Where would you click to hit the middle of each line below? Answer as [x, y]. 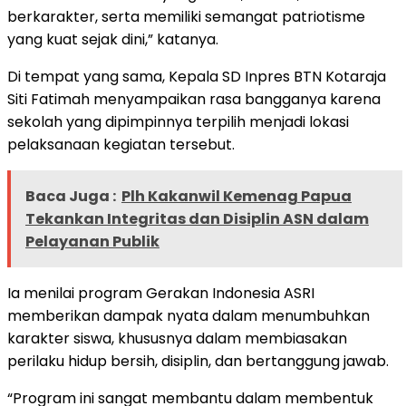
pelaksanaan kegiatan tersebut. [121, 144]
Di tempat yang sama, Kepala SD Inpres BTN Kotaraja [197, 76]
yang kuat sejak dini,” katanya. [113, 39]
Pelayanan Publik [92, 241]
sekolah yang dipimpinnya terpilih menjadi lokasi [178, 121]
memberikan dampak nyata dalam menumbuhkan [188, 315]
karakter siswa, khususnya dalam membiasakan [177, 338]
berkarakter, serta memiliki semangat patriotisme [186, 16]
